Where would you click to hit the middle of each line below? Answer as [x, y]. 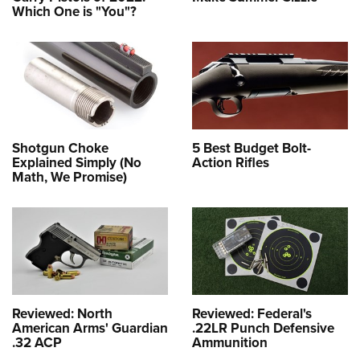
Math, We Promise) [70, 177]
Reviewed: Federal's [252, 314]
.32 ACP [37, 343]
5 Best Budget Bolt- [252, 148]
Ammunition [230, 343]
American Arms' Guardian [90, 329]
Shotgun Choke [60, 148]
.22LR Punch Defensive [263, 329]
